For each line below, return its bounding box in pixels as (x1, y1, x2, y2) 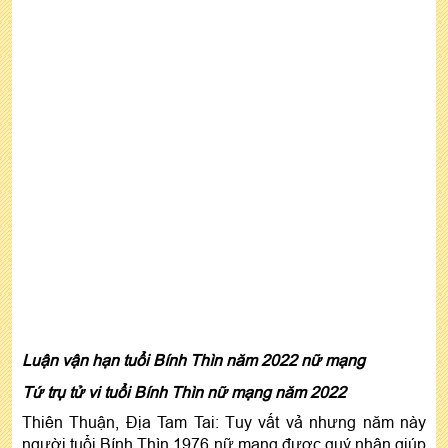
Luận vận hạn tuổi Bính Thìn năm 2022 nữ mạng (22, 350, 365, 369)
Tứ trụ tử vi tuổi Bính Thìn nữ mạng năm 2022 (22, 382, 350, 401)
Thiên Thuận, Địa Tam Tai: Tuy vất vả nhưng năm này (22, 412, 426, 431)
